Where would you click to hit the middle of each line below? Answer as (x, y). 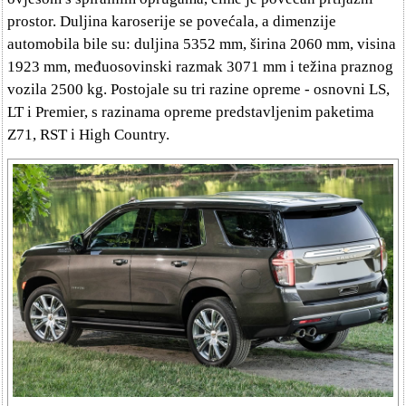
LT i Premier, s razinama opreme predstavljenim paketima (191, 112)
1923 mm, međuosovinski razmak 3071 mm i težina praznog (200, 67)
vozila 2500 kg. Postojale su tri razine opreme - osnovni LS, (198, 90)
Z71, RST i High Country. (88, 135)
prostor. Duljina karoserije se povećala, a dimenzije (172, 22)
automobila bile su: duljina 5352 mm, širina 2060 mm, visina (202, 44)
